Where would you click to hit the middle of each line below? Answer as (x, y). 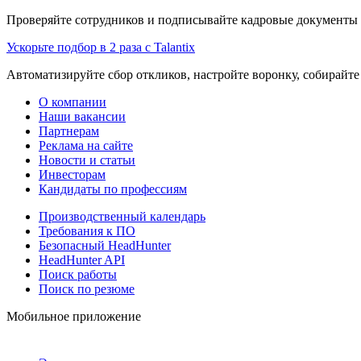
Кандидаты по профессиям (113, 189)
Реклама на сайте (86, 145)
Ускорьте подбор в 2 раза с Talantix (101, 47)
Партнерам (69, 131)
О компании (73, 102)
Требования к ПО (87, 230)
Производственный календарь (122, 216)
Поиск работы (78, 274)
